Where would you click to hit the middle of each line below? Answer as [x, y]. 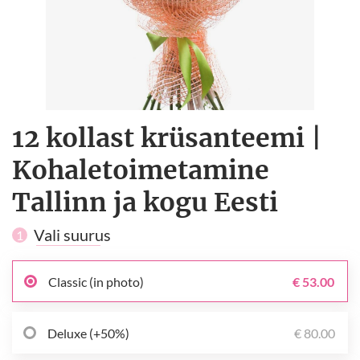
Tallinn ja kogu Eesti [145, 202]
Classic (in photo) [96, 281]
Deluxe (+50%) [88, 333]
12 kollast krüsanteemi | [167, 138]
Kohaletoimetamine [141, 170]
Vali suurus [72, 235]
